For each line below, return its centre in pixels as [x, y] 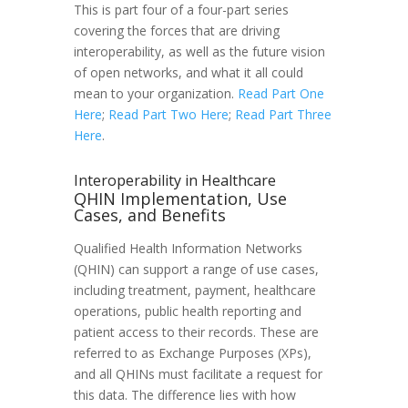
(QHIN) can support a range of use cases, [196, 269]
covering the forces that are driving [176, 30]
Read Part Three [283, 114]
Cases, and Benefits [149, 214]
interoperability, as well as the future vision [199, 51]
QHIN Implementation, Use [180, 198]
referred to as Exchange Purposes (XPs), [192, 352]
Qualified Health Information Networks [188, 248]
